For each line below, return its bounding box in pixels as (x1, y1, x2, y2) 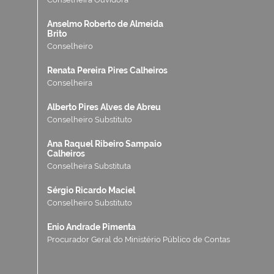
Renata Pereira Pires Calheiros (47, 65, 168, 75)
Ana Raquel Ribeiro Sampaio (47, 139, 161, 149)
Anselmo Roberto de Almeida (47, 19, 163, 29)
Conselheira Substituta (47, 161, 131, 171)
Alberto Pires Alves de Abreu (47, 102, 161, 112)
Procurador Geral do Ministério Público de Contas (47, 235, 230, 244)
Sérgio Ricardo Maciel (47, 185, 135, 195)
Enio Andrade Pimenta (47, 222, 136, 232)
